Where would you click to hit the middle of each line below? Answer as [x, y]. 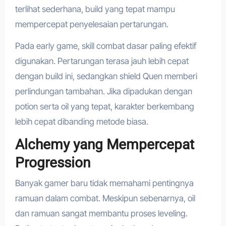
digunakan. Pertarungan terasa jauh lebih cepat [102, 61]
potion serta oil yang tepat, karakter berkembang [104, 107]
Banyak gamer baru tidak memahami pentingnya [104, 183]
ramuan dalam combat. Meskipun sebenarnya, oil [105, 198]
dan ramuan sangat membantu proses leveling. [101, 213]
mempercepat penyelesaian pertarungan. [92, 24]
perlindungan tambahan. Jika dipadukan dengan [103, 92]
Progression [52, 163]
